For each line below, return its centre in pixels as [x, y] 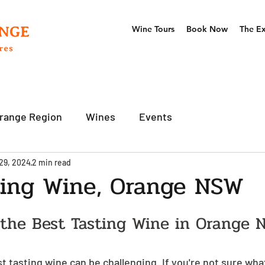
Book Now [207, 29]
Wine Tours [153, 29]
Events [156, 116]
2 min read [51, 162]
